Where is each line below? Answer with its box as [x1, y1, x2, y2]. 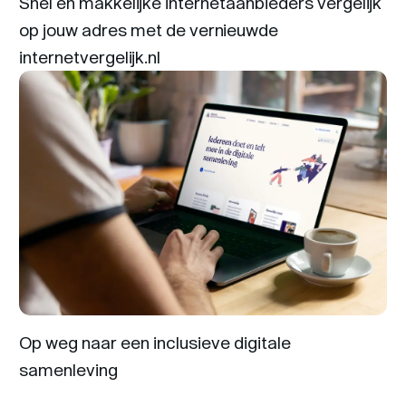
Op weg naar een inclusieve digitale [19, 332, 292, 353]
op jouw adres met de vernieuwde [19, 19, 279, 40]
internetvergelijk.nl [19, 46, 161, 67]
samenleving [19, 359, 119, 380]
